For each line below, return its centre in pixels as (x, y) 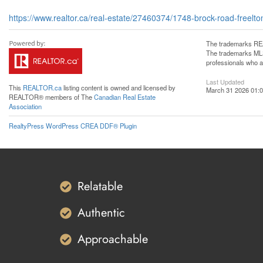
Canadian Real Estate (125, 97)
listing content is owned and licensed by (119, 87)
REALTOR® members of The (51, 97)
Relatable (100, 186)
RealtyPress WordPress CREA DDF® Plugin (73, 126)
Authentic (101, 213)
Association (25, 106)
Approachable (113, 239)
